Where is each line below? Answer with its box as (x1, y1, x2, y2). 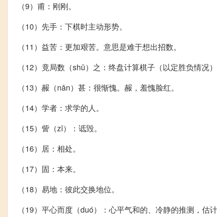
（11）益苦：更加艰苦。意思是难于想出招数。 (17, 41, 181, 53)
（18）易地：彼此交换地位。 (17, 184, 119, 195)
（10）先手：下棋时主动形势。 (17, 21, 127, 32)
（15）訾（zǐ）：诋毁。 (17, 123, 102, 134)
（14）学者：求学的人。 (17, 102, 104, 114)
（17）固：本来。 (17, 163, 80, 175)
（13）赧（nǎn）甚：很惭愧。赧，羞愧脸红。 (17, 82, 179, 93)
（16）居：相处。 (17, 143, 80, 155)
